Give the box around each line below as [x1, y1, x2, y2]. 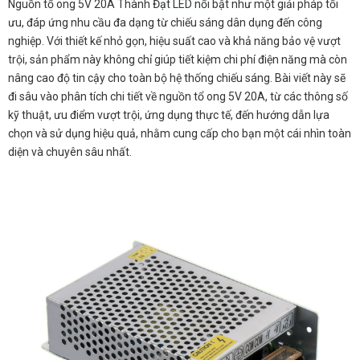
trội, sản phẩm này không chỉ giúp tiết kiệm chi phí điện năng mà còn [8, 52, 347, 66]
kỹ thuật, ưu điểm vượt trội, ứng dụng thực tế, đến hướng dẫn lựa [8, 108, 329, 121]
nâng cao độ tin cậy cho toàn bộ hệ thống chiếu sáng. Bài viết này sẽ [8, 71, 346, 84]
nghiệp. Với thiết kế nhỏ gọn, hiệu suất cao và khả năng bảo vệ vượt [8, 34, 341, 47]
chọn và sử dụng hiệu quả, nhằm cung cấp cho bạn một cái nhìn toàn [8, 126, 351, 140]
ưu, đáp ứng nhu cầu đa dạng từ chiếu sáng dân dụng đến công [8, 15, 322, 29]
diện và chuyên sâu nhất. [8, 145, 132, 158]
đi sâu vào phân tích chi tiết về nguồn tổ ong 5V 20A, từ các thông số [8, 89, 348, 103]
